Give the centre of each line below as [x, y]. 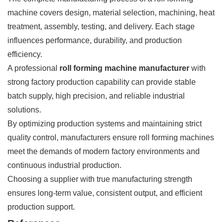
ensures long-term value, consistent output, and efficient [105, 193]
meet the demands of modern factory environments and [104, 151]
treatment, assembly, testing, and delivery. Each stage [101, 26]
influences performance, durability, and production [95, 40]
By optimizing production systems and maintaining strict [105, 123]
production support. [41, 207]
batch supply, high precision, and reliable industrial [96, 96]
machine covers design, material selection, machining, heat [111, 12]
